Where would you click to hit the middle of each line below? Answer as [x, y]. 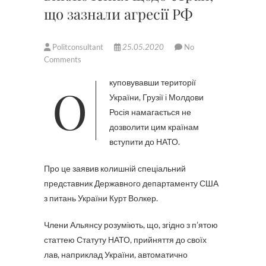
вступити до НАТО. [145, 142]
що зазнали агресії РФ [118, 14]
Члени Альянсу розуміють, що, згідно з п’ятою [131, 225]
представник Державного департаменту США [131, 183]
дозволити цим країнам [154, 127]
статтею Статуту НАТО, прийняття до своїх [125, 240]
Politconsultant [78, 47]
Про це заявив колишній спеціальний [115, 168]
